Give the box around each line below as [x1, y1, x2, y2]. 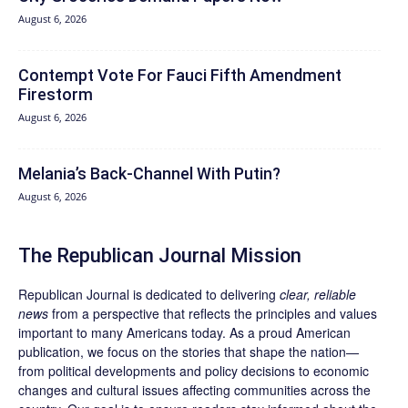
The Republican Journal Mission [18, 244, 301, 268]
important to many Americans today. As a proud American [18, 323, 351, 342]
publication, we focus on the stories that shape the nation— [18, 342, 359, 362]
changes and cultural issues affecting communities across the [18, 381, 371, 400]
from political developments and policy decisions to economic [18, 362, 369, 381]
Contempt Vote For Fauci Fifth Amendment [18, 66, 342, 86]
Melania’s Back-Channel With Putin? [18, 164, 280, 184]
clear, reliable [280, 285, 356, 304]
